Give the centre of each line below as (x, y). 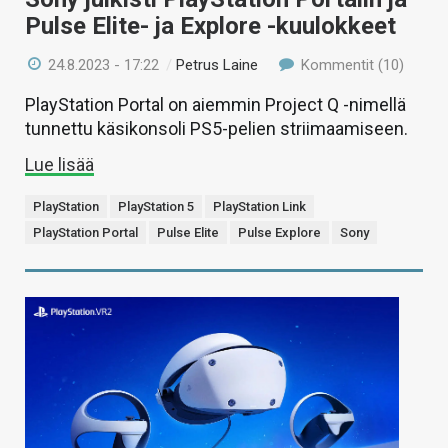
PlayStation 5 (156, 206)
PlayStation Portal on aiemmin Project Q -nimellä (215, 104)
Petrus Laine (217, 64)
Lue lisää (59, 164)
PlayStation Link (259, 206)
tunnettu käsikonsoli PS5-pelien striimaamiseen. (216, 128)
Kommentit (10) (350, 64)
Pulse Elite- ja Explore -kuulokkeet (210, 25)
